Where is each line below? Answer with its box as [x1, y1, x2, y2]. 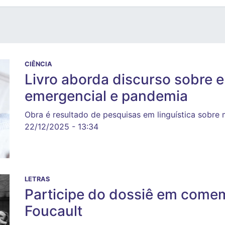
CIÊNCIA [25, 60, 52, 68]
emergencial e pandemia [25, 87, 188, 104]
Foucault [25, 202, 82, 219]
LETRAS [25, 175, 50, 183]
